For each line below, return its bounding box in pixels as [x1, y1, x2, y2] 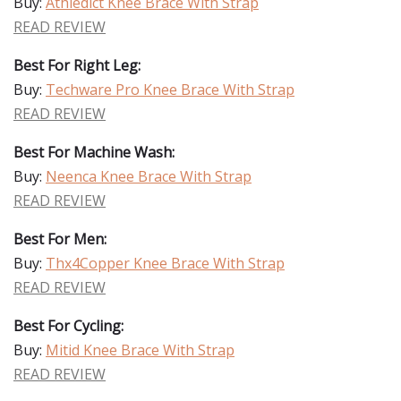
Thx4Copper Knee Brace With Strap [46, 253, 285, 273]
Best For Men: [13, 229, 107, 249]
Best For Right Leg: [13, 55, 141, 75]
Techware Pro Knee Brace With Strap [46, 80, 294, 99]
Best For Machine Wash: [13, 142, 175, 162]
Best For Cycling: [13, 316, 124, 336]
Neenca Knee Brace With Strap [46, 166, 252, 186]
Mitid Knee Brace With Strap [46, 340, 235, 360]
